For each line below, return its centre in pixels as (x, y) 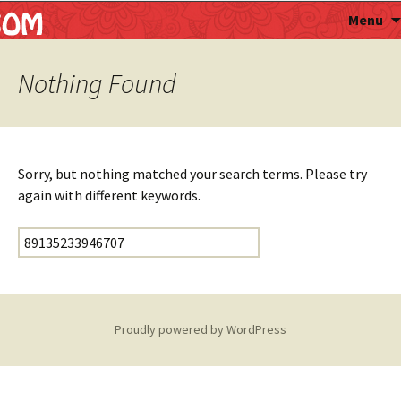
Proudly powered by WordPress (200, 329)
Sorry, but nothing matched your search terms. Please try (192, 174)
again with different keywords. (109, 195)
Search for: (51, 238)
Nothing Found (97, 83)
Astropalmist (104, 21)
